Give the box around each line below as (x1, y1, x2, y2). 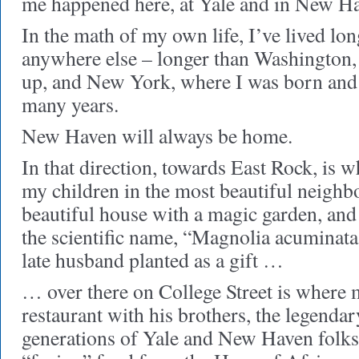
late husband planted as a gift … (22, 246, 284, 273)
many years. (22, 91, 119, 118)
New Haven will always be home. (22, 122, 292, 149)
